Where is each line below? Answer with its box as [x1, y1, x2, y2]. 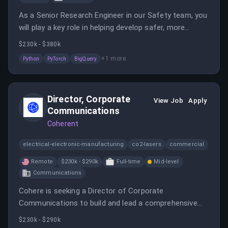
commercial [169, 141, 205, 148]
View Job [154, 97, 184, 104]
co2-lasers [132, 141, 161, 148]
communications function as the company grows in [19, 211, 198, 220]
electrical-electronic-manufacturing [23, 141, 124, 148]
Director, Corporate [47, 94, 131, 104]
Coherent [47, 120, 79, 128]
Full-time [116, 158, 141, 165]
